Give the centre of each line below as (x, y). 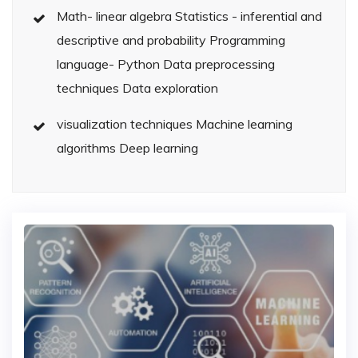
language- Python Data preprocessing (110, 64)
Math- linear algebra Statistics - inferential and (116, 16)
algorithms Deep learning (159, 148)
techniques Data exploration (170, 88)
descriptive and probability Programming (133, 40)
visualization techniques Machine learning (126, 124)
